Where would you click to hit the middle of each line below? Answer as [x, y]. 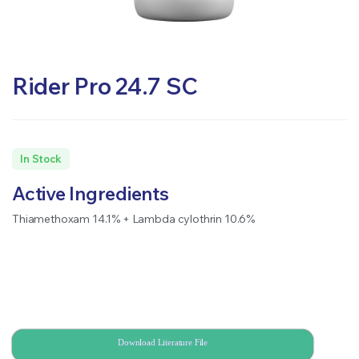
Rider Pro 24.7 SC [105, 86]
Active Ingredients [91, 193]
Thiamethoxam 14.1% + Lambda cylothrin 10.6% [134, 219]
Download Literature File [163, 342]
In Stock [41, 159]
